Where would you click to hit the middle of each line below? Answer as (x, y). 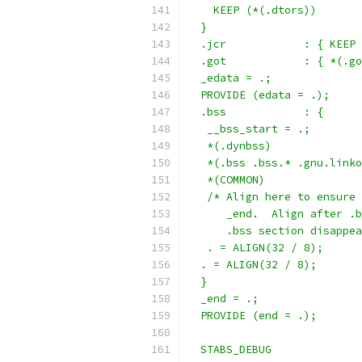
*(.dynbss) (229, 146)
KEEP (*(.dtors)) (252, 10)
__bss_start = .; (249, 129)
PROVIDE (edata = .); (259, 95)
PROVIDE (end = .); (252, 316)
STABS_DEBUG (229, 349)
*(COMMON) (226, 180)
